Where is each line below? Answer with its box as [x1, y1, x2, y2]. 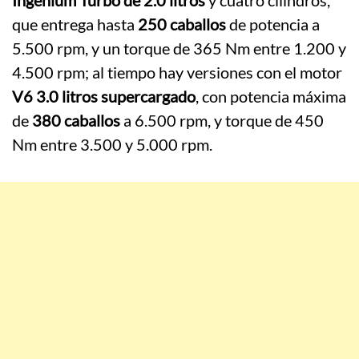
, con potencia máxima [196, 87, 346, 107]
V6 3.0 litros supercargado [12, 87, 196, 107]
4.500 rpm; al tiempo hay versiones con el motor [12, 63, 342, 83]
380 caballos [32, 111, 120, 131]
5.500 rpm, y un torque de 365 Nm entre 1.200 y [12, 38, 346, 58]
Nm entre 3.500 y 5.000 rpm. [12, 135, 212, 155]
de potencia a [226, 14, 320, 34]
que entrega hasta [12, 14, 138, 34]
